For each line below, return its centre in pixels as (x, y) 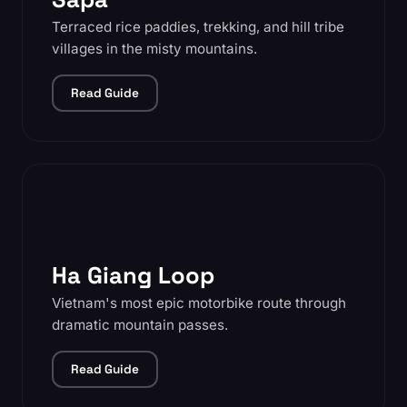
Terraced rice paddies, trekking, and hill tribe (198, 27)
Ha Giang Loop (133, 275)
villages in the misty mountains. (154, 49)
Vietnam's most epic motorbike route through (199, 303)
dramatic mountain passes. (140, 325)
